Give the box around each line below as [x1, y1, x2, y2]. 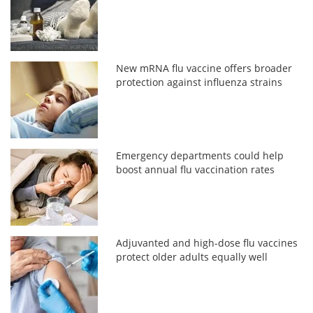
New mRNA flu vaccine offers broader [116, 61, 293, 75]
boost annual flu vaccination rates [116, 162, 275, 176]
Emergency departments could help [116, 148, 284, 162]
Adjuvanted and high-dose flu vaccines [116, 235, 298, 249]
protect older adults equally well [116, 249, 268, 263]
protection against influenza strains [116, 75, 283, 89]
